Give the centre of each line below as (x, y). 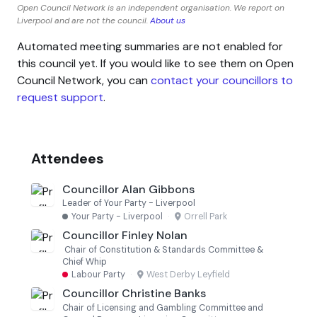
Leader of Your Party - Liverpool (129, 203)
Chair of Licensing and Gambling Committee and (163, 307)
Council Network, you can (84, 80)
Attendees (68, 158)
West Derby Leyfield (188, 275)
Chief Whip (85, 261)
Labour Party (98, 275)
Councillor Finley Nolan (125, 235)
